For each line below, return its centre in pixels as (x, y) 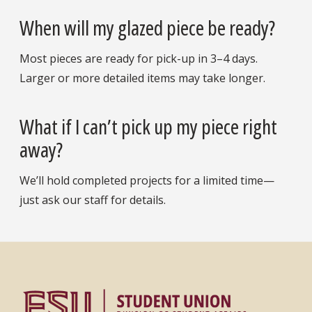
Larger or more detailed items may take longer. (142, 78)
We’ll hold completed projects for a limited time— (147, 181)
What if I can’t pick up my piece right (148, 127)
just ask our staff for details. (93, 200)
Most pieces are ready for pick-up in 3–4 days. (139, 59)
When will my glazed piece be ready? (147, 28)
